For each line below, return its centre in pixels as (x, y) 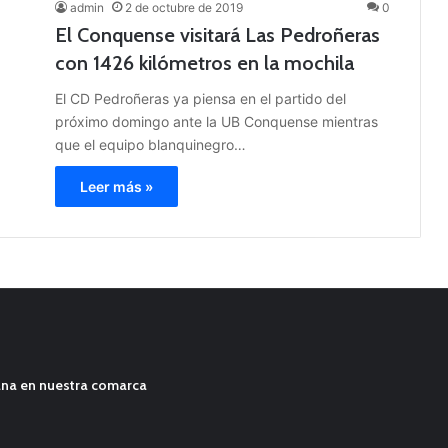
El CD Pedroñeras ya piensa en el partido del (200, 99)
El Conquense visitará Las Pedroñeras (217, 35)
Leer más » (116, 187)
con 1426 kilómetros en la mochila (204, 63)
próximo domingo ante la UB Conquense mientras (216, 122)
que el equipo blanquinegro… (150, 145)
